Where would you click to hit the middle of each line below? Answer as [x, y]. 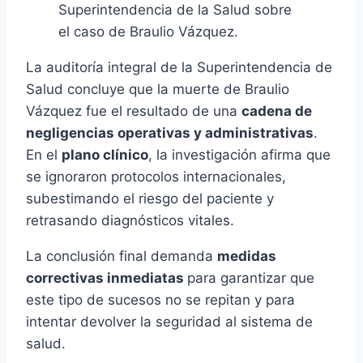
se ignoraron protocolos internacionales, [156, 177]
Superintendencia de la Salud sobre [175, 10]
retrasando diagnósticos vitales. [130, 221]
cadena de [277, 111]
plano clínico [105, 155]
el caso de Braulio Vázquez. [148, 32]
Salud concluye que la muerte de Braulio [158, 90]
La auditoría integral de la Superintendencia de [179, 68]
